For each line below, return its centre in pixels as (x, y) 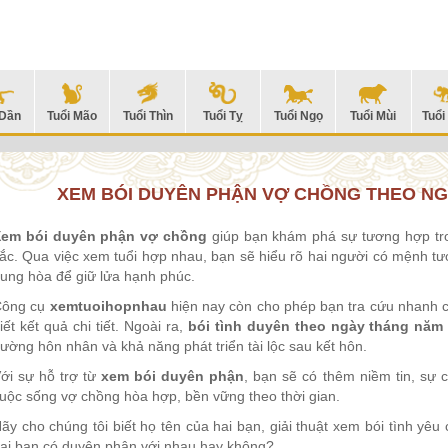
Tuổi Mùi (373, 116)
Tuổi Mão (72, 116)
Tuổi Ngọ (298, 116)
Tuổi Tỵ (222, 116)
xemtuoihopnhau (108, 306)
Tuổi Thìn (147, 116)
